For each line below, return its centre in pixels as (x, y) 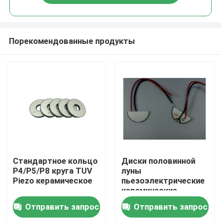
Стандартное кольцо (55, 161)
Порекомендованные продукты (72, 41)
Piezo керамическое (53, 181)
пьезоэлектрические (163, 181)
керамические (149, 191)
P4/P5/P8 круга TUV (53, 171)
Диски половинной (158, 161)
